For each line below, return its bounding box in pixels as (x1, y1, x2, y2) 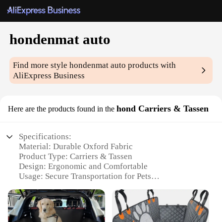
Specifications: (19, 132, 72, 142)
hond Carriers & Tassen (116, 104, 209, 114)
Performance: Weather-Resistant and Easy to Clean (19, 191, 198, 201)
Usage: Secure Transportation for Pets (19, 171, 152, 181)
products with (126, 60, 176, 70)
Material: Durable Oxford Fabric (19, 142, 133, 152)
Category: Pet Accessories (19, 181, 111, 191)
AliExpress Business (13, 71, 85, 81)
